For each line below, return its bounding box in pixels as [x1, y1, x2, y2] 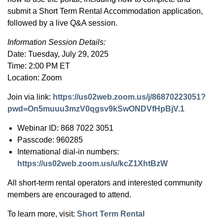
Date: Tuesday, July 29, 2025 [7, 50, 109, 58]
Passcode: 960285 [17, 136, 83, 144]
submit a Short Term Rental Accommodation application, [7, 7, 203, 15]
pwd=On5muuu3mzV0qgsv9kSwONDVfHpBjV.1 [7, 105, 184, 113]
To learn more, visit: [7, 210, 77, 218]
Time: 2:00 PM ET [7, 62, 70, 70]
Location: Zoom [7, 74, 62, 82]
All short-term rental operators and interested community [7, 179, 202, 187]
